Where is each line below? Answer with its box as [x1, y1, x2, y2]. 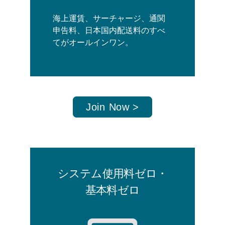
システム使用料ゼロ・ [57, 167, 168, 180]
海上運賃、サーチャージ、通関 [53, 14, 165, 23]
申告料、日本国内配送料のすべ [53, 26, 165, 35]
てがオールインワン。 [53, 38, 133, 47]
